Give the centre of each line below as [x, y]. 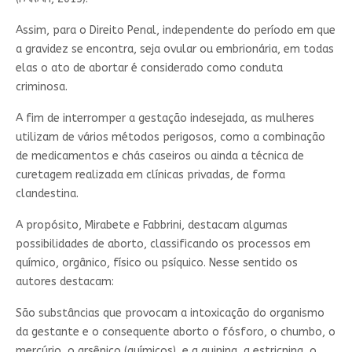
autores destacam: [64, 281]
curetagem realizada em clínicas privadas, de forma [150, 174]
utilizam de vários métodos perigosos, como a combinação [170, 137]
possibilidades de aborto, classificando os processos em [163, 244]
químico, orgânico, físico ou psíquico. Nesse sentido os [156, 262]
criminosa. [41, 86]
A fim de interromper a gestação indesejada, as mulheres [165, 118]
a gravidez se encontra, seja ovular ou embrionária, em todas [174, 49]
